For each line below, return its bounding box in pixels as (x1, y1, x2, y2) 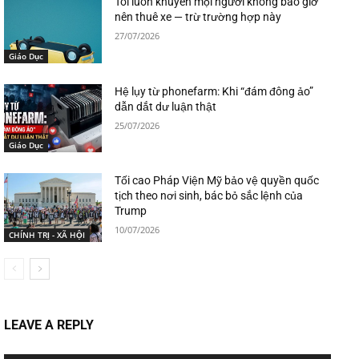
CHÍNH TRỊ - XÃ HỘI (9, 229, 85, 241)
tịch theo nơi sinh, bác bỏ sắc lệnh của (115, 189, 304, 203)
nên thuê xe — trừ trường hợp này (115, 10, 282, 24)
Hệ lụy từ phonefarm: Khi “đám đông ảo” (115, 84, 314, 98)
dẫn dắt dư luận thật (115, 99, 217, 113)
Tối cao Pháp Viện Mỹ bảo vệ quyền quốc (115, 174, 320, 188)
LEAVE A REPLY (4, 317, 94, 333)
